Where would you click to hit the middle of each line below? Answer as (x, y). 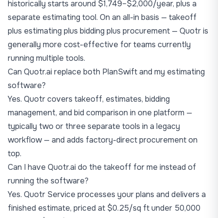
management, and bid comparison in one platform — (100, 113)
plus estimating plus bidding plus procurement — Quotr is (108, 31)
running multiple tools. (46, 58)
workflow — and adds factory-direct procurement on (103, 140)
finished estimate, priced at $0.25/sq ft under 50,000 (104, 208)
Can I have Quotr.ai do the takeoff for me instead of (102, 167)
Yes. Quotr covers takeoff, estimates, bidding (89, 99)
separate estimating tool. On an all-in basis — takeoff (102, 17)
